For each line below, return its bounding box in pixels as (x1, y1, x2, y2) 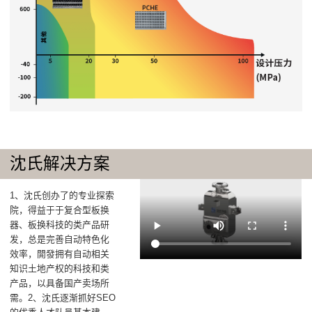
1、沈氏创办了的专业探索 (10, 190, 115, 201)
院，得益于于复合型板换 (10, 205, 110, 216)
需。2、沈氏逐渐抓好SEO (10, 292, 116, 304)
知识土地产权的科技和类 (10, 263, 110, 274)
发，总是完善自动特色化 (10, 234, 110, 245)
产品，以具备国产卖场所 (10, 278, 110, 289)
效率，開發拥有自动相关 (10, 249, 110, 260)
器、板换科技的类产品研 (10, 219, 110, 231)
